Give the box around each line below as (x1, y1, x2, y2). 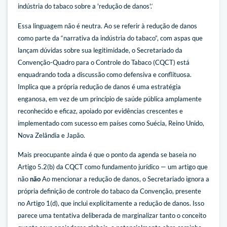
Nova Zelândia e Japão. (18, 131, 85, 139)
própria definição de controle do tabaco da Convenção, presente (18, 186, 201, 195)
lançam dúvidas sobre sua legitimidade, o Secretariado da (18, 46, 182, 54)
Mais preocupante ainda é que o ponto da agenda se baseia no (18, 150, 196, 159)
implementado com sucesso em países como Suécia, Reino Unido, (18, 119, 204, 127)
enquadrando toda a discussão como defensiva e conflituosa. (18, 70, 192, 79)
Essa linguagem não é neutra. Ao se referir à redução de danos (18, 21, 197, 30)
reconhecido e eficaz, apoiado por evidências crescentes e (18, 106, 183, 115)
